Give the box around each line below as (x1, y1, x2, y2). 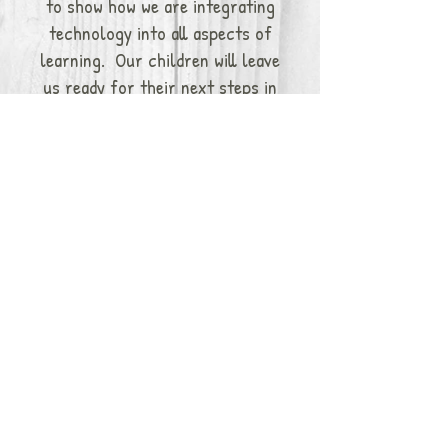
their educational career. (68, 100, 252, 127)
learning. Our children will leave (40, 46, 280, 73)
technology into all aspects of (48, 19, 272, 46)
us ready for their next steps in (43, 73, 277, 100)
